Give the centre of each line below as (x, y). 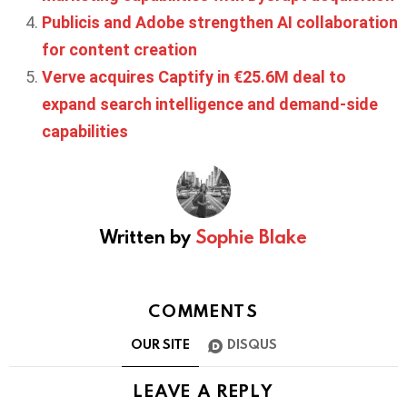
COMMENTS (203, 311)
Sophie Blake (251, 237)
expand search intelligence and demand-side (210, 104)
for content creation (119, 50)
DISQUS (252, 343)
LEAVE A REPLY (203, 390)
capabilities (85, 132)
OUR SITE (160, 343)
